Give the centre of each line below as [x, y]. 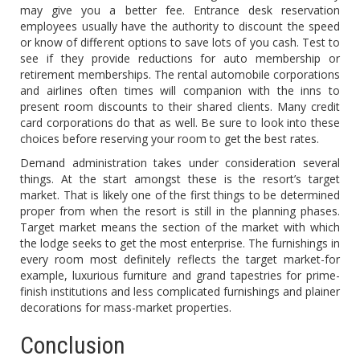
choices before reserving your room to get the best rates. [170, 139]
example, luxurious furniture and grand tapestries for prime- [180, 275]
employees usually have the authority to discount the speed [180, 26]
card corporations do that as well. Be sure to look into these [180, 123]
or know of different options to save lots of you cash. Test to [180, 42]
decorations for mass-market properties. [126, 307]
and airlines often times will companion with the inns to [180, 90]
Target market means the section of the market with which [180, 227]
